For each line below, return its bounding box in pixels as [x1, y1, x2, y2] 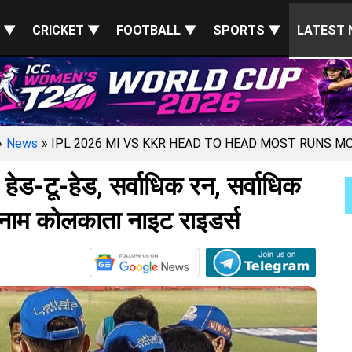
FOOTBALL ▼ [116, 23, 197, 38]
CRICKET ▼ [32, 23, 101, 38]
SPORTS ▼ [213, 23, 281, 38]
